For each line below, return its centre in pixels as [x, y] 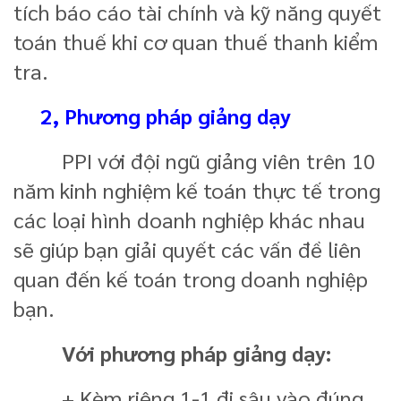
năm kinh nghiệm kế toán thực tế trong [197, 189]
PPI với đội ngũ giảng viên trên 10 [194, 160]
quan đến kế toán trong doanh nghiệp [191, 278]
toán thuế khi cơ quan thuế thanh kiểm [196, 41]
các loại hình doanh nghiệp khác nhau [189, 219]
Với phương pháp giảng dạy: [172, 352]
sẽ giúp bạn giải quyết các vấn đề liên [188, 248]
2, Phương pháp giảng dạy [166, 115]
